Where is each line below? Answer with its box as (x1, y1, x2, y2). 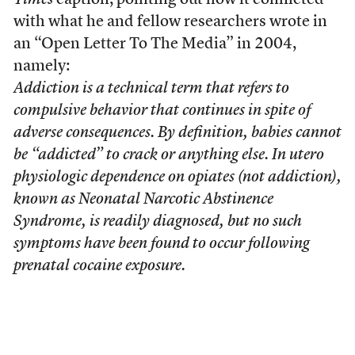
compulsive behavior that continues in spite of (13, 103, 311, 119)
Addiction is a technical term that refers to (13, 81, 289, 97)
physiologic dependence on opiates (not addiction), (13, 170, 342, 185)
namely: (13, 59, 70, 74)
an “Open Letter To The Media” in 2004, (13, 36, 296, 52)
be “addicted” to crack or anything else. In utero (13, 147, 324, 163)
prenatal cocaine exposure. (13, 258, 185, 274)
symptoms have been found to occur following (13, 236, 310, 252)
